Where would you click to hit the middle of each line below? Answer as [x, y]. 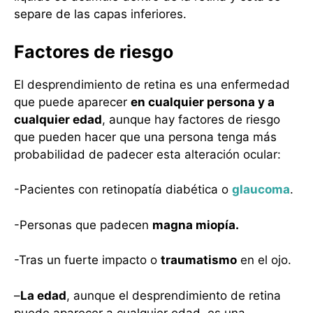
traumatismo [199, 260]
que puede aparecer [72, 102]
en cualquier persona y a [203, 102]
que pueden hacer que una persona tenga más [145, 137]
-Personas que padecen [83, 225]
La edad [43, 295]
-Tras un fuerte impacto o [87, 260]
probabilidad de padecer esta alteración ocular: [147, 154]
